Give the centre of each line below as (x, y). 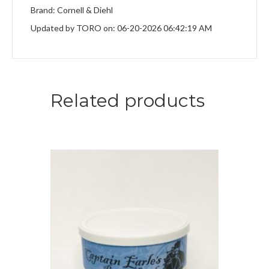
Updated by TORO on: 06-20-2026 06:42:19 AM (121, 28)
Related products (128, 101)
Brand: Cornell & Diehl (72, 10)
